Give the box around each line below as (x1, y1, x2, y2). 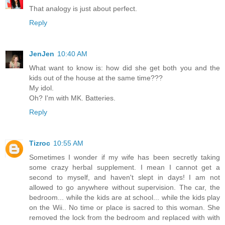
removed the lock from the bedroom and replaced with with (29, 213, 220, 221)
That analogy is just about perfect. (29, 4, 137, 13)
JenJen (29, 49, 54, 58)
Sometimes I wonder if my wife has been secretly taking (29, 153, 220, 161)
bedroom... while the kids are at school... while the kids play (29, 193, 220, 201)
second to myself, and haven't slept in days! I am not (29, 173, 220, 181)
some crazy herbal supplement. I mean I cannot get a (29, 163, 220, 171)
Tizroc (29, 139, 50, 147)
